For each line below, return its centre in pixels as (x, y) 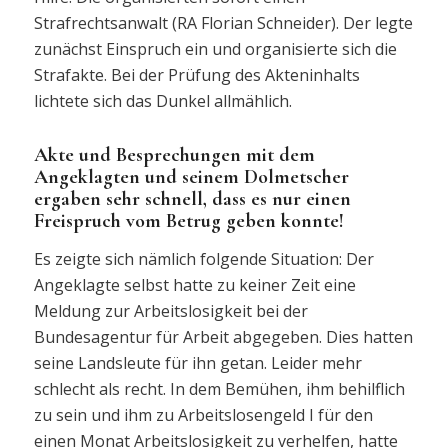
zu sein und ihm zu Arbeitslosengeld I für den (203, 414)
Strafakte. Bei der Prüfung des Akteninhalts (196, 75)
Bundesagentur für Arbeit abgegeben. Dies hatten (223, 336)
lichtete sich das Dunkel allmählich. (162, 101)
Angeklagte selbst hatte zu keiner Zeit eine (194, 284)
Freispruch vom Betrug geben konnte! (188, 221)
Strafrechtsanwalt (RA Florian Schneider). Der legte (223, 23)
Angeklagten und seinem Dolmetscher (191, 177)
